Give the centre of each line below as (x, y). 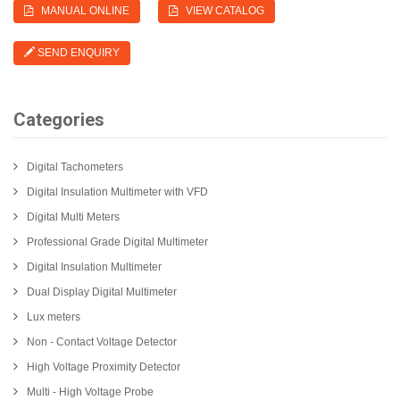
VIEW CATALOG (221, 11)
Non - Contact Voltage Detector (102, 342)
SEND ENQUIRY (77, 53)
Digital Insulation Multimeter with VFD (117, 192)
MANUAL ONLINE (81, 11)
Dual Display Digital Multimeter (102, 292)
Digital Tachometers (75, 167)
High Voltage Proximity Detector (104, 367)
